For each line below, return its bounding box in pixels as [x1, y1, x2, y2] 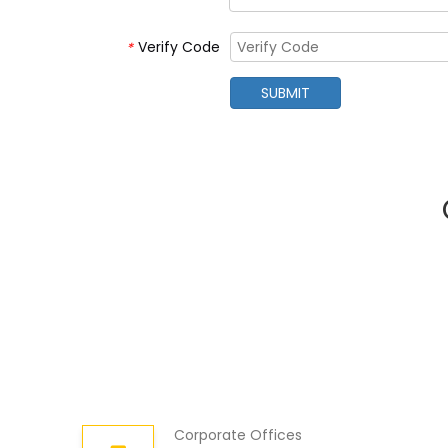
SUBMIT [261, 83, 310, 103]
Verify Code [138, 37, 220, 57]
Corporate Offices [174, 425, 302, 445]
